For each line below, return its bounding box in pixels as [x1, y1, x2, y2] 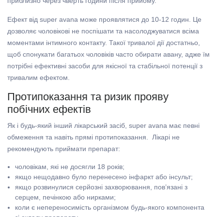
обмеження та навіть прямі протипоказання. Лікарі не [7, 133, 180, 141]
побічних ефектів [7, 103, 91, 116]
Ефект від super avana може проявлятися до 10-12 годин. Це [7, 15, 201, 24]
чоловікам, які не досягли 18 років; [15, 163, 124, 171]
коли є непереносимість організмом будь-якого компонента [15, 203, 204, 212]
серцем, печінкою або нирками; [15, 193, 116, 201]
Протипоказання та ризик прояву [7, 91, 169, 103]
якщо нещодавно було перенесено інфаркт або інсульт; [15, 173, 193, 181]
